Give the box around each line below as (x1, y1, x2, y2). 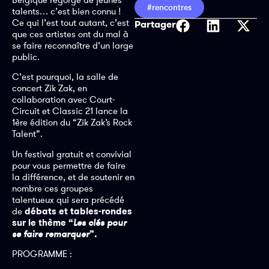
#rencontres (147, 2, 192, 13)
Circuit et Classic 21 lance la (12, 105, 128, 117)
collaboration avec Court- (12, 94, 115, 106)
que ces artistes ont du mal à (12, 28, 128, 40)
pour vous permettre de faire (12, 159, 125, 171)
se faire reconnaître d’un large (12, 40, 133, 51)
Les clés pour (73, 216, 127, 228)
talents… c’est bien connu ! (12, 5, 121, 17)
